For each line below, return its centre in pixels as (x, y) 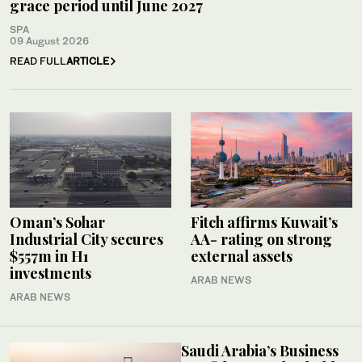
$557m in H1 (49, 256)
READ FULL (38, 61)
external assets (243, 256)
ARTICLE (88, 61)
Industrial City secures (86, 239)
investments (51, 273)
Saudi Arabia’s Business (260, 350)
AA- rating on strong (261, 239)
